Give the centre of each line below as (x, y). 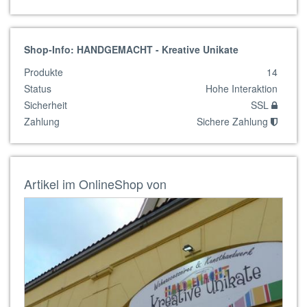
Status (38, 88)
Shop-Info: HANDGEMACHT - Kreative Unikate (131, 49)
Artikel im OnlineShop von (95, 184)
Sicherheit (46, 105)
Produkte (44, 72)
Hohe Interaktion (242, 88)
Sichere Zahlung (234, 121)
